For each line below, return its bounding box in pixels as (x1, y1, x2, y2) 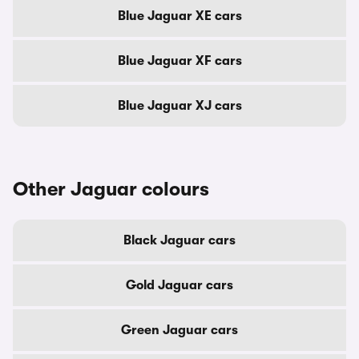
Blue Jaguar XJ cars (117, 99, 242, 113)
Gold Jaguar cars (126, 278, 233, 292)
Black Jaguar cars (123, 233, 236, 248)
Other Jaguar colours (13, 178, 209, 200)
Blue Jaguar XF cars (117, 54, 242, 68)
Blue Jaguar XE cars (117, 9, 242, 23)
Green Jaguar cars (121, 323, 238, 337)
